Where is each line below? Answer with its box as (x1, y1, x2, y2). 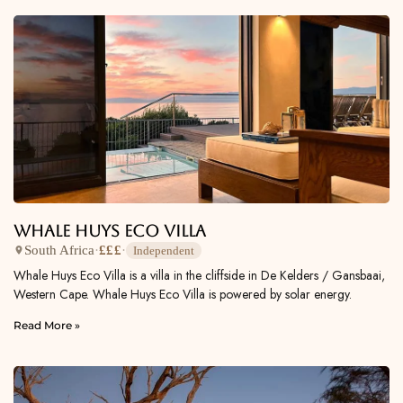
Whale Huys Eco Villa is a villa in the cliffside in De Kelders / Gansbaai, (13, 265, 385, 284)
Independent (132, 243, 194, 257)
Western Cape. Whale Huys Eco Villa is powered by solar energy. (13, 284, 352, 303)
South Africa (24, 243, 94, 258)
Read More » (13, 318, 80, 332)
